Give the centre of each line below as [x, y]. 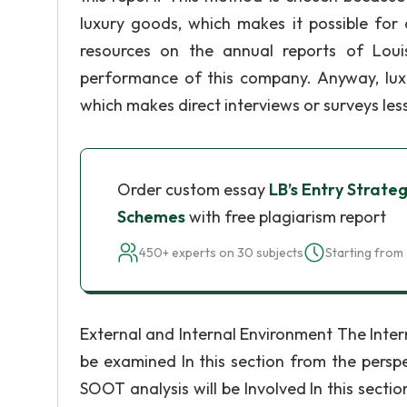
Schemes [151, 217]
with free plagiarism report [286, 217]
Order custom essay [193, 189]
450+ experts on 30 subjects [221, 253]
